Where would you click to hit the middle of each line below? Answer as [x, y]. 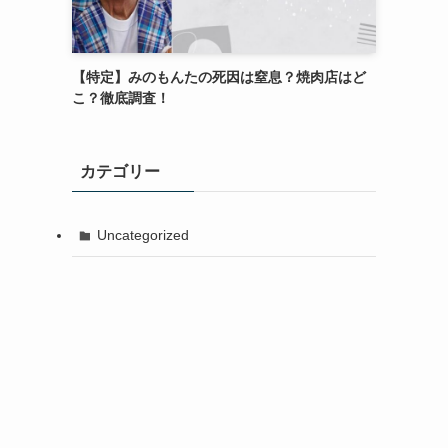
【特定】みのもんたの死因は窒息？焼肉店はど [219, 76]
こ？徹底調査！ [121, 97]
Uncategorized [142, 235]
